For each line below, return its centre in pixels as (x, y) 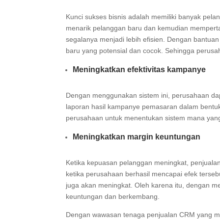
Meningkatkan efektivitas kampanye (139, 69)
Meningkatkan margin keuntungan (137, 137)
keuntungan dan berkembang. (114, 196)
